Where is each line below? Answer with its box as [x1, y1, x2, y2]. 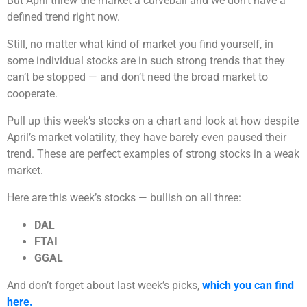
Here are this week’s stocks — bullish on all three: [7, 191, 241, 205]
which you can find [202, 279, 294, 293]
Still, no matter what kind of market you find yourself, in [7, 38, 273, 51]
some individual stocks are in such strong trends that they [7, 54, 285, 68]
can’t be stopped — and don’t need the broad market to [7, 71, 268, 84]
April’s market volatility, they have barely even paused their [7, 131, 286, 145]
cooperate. [7, 87, 58, 101]
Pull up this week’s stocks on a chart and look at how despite [7, 114, 299, 128]
